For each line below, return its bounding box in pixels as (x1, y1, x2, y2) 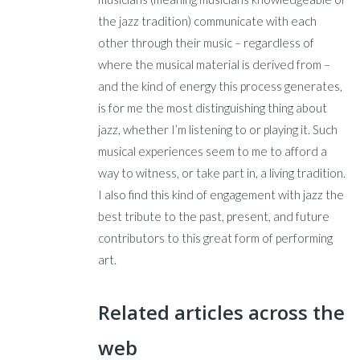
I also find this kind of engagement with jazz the (98, 187, 345, 202)
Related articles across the (98, 298, 346, 325)
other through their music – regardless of (98, 35, 315, 51)
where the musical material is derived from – (98, 57, 331, 72)
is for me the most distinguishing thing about (98, 100, 328, 116)
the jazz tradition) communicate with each (98, 14, 317, 29)
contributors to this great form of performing (98, 231, 333, 246)
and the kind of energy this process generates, (98, 79, 343, 94)
